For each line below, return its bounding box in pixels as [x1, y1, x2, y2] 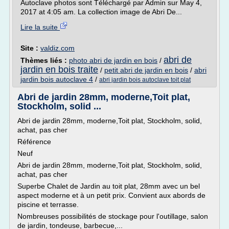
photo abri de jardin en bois [69, 56, 157, 64]
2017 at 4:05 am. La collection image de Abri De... [20, 8, 182, 16]
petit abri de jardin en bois [104, 66, 188, 74]
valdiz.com [40, 44, 75, 52]
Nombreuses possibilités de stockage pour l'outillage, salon [17, 212, 208, 220]
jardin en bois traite [20, 64, 98, 75]
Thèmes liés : [20, 56, 69, 64]
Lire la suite [20, 23, 60, 31]
